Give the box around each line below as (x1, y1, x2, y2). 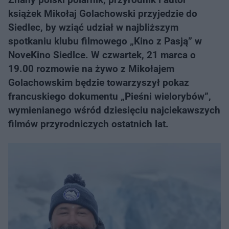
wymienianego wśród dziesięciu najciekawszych (8, 104, 220, 116)
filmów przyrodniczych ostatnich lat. (8, 118, 169, 130)
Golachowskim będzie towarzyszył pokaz (8, 77, 189, 88)
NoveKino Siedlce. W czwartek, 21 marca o (8, 49, 196, 61)
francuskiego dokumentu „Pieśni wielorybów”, (8, 90, 211, 102)
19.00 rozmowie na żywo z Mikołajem (8, 63, 174, 75)
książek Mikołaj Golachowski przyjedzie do (8, 8, 197, 19)
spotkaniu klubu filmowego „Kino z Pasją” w (8, 35, 202, 47)
